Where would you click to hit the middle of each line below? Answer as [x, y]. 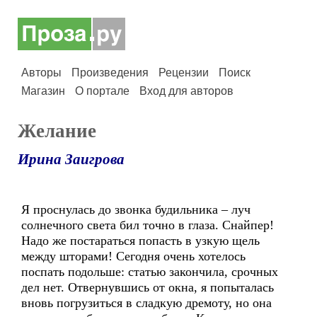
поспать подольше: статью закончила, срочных [150, 272]
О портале [102, 91]
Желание [57, 131]
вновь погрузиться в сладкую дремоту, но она [148, 303]
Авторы [41, 73]
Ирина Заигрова [71, 159]
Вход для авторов [186, 91]
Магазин [43, 91]
